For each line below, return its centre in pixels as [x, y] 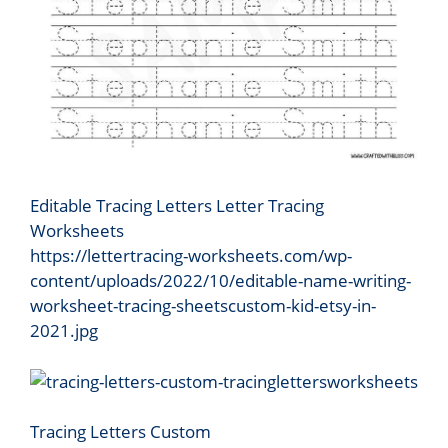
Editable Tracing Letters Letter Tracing [177, 206]
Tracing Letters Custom [120, 432]
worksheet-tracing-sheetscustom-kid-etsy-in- [203, 306]
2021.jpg [64, 331]
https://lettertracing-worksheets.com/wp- [191, 256]
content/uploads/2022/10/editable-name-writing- [220, 281]
